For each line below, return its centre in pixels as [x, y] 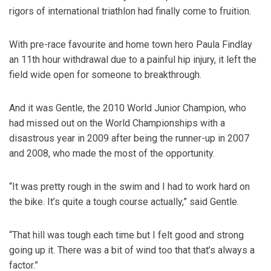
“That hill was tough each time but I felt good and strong [126, 235]
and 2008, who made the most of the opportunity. [112, 154]
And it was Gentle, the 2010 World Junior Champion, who [128, 108]
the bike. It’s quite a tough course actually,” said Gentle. [124, 202]
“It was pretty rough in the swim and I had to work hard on [129, 187]
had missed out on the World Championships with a [117, 123]
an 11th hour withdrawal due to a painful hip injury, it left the [133, 60]
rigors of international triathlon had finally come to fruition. [130, 11]
